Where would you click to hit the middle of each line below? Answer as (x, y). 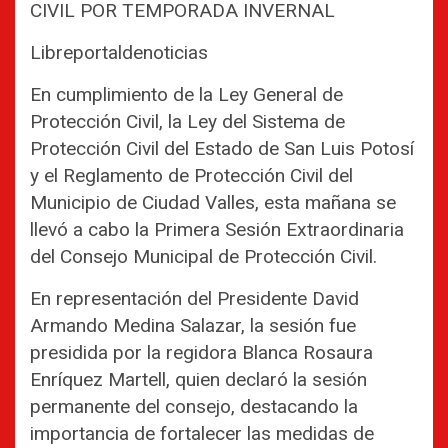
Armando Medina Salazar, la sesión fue (193, 326)
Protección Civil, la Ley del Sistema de (187, 122)
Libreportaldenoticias (119, 53)
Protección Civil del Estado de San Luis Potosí (222, 149)
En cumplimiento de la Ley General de (186, 95)
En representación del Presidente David (194, 299)
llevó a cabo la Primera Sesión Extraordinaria (217, 230)
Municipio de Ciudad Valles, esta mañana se (213, 203)
